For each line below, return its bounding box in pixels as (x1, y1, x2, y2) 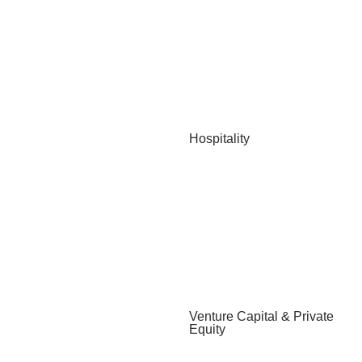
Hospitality (188, 132, 250, 146)
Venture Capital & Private (188, 309, 334, 323)
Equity (188, 322, 225, 336)
